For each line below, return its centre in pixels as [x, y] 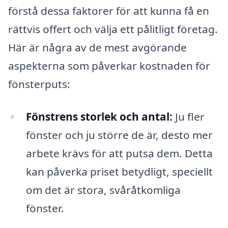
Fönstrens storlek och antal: [99, 116]
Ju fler [188, 116]
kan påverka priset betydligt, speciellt [119, 171]
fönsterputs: [39, 84]
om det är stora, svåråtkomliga [103, 190]
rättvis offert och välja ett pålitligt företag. [113, 29]
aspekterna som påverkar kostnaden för [109, 66]
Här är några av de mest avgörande [97, 48]
